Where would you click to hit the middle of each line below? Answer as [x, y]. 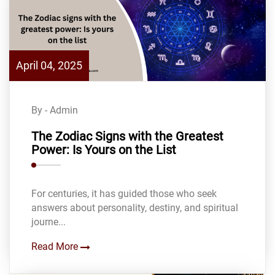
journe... [48, 222]
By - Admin [55, 110]
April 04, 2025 [49, 66]
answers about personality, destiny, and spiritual [135, 208]
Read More [56, 247]
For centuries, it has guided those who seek [124, 194]
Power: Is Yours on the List [104, 150]
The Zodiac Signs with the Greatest [127, 137]
